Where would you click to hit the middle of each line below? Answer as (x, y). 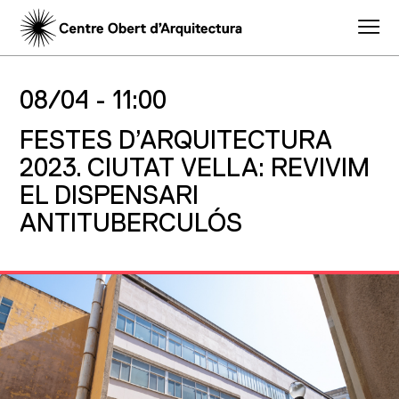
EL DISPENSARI (109, 197)
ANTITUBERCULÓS (130, 225)
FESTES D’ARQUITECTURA (175, 142)
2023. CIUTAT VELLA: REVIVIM (194, 170)
